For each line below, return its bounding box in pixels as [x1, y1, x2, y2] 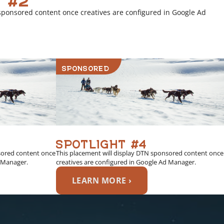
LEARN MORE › [72, 174, 131, 186]
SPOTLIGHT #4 [56, 132, 147, 149]
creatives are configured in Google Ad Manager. [56, 157, 196, 166]
